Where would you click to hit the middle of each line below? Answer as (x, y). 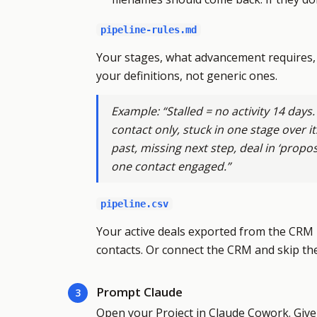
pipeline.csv (134, 204)
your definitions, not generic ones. (187, 76)
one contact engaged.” (171, 166)
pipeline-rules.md (149, 30)
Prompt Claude (139, 292)
